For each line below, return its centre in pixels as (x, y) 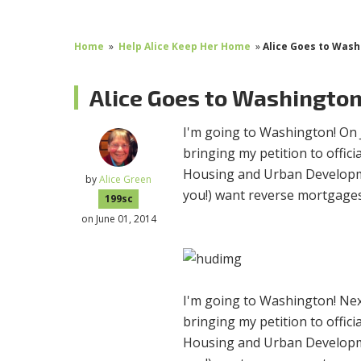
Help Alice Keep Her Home (185, 46)
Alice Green (126, 179)
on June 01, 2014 (118, 218)
